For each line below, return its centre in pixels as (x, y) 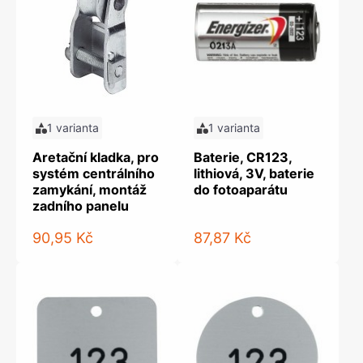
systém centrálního (94, 173)
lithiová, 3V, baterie (254, 173)
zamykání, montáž (90, 190)
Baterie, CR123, (243, 157)
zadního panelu (81, 206)
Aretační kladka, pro (96, 157)
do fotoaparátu (241, 190)
